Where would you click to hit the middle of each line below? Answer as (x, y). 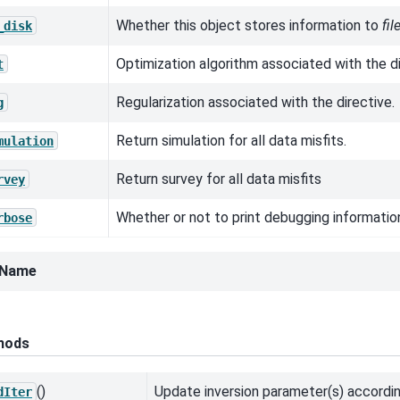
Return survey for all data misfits (219, 179)
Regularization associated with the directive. (255, 102)
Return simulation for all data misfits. (231, 140)
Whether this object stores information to (249, 25)
